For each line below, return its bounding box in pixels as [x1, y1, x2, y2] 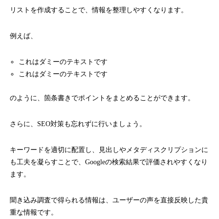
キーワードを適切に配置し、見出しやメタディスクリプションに [10, 146, 208, 153]
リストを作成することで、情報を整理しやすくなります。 [10, 6, 188, 14]
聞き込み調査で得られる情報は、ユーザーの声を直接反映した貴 [10, 197, 208, 204]
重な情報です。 [10, 209, 58, 216]
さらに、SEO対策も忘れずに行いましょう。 [10, 120, 146, 128]
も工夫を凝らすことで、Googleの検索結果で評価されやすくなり [10, 158, 208, 166]
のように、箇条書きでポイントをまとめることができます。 [10, 94, 195, 102]
